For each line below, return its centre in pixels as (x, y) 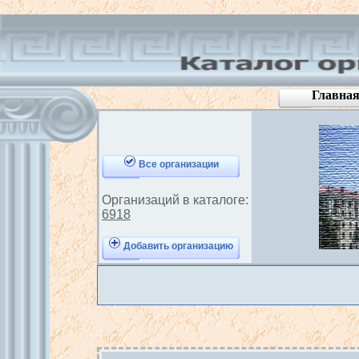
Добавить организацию (177, 246)
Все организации (177, 164)
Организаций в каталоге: (175, 200)
